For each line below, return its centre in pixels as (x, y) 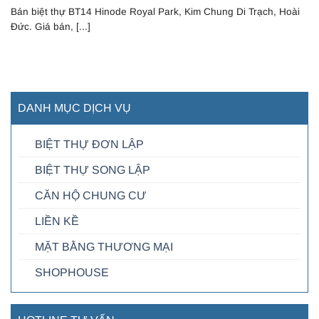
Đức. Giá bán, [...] (51, 27)
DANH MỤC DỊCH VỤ (74, 108)
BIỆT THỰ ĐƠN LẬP (89, 144)
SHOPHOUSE (72, 272)
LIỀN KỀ (57, 221)
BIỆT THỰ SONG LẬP (93, 169)
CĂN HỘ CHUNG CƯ (91, 195)
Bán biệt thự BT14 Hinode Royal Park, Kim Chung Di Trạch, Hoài (155, 12)
